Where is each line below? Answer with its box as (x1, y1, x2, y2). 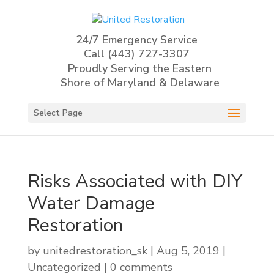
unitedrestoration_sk (42, 243, 147, 258)
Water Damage (27, 190, 155, 216)
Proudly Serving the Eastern (68, 61, 212, 76)
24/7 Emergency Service (76, 32, 198, 47)
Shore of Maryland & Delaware (60, 75, 220, 90)
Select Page (33, 106, 83, 119)
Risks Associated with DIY (27, 168, 242, 194)
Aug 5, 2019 (156, 243, 220, 258)
